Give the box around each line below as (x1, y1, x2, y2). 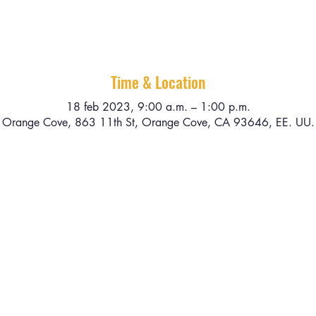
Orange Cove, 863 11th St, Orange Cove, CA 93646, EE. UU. (1, 115, 315, 130)
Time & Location (111, 71, 205, 93)
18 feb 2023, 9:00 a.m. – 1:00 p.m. (66, 99, 250, 114)
